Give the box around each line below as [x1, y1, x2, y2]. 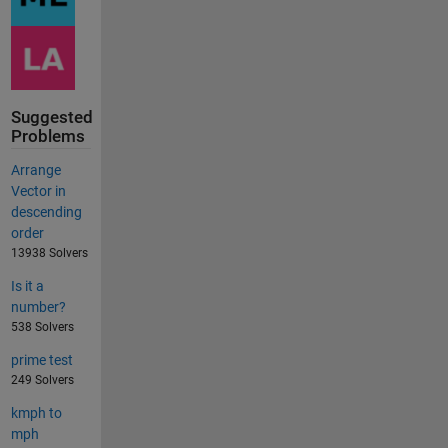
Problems [10, 126, 85, 146]
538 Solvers [10, 319, 74, 334]
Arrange [10, 161, 61, 178]
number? [10, 298, 66, 315]
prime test [10, 351, 73, 368]
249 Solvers [10, 372, 74, 387]
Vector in [10, 182, 66, 199]
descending [10, 203, 82, 220]
